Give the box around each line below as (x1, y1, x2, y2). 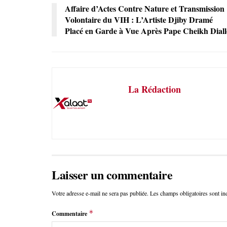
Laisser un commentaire (52, 165, 173, 183)
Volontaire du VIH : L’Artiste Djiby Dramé (65, 13, 213, 25)
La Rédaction (128, 82, 181, 96)
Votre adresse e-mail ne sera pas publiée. (52, 188, 148, 197)
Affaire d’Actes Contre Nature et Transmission (65, 2, 224, 14)
